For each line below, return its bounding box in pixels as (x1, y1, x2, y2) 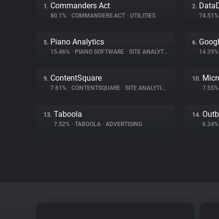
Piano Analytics (50, 37, 104, 46)
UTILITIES (129, 12, 155, 19)
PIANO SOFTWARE (73, 48, 126, 55)
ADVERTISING (104, 121, 142, 128)
